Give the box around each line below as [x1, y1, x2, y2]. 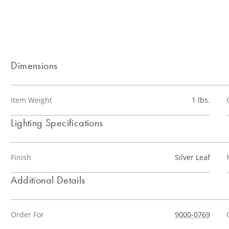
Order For [11, 210, 44, 219]
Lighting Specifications [11, 116, 103, 129]
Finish [11, 152, 32, 162]
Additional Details [11, 173, 85, 187]
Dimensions [11, 59, 58, 72]
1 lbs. [191, 95, 210, 105]
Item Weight [11, 95, 53, 105]
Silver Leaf [174, 152, 210, 162]
